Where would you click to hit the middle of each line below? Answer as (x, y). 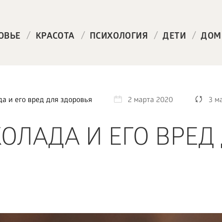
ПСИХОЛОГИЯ (118, 37)
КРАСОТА (55, 37)
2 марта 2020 (150, 101)
